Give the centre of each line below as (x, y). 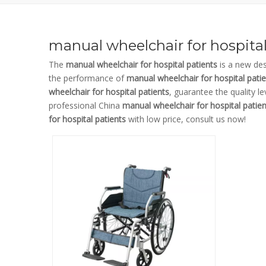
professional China (85, 105)
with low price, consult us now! (186, 119)
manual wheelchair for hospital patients (142, 64)
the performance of (88, 78)
